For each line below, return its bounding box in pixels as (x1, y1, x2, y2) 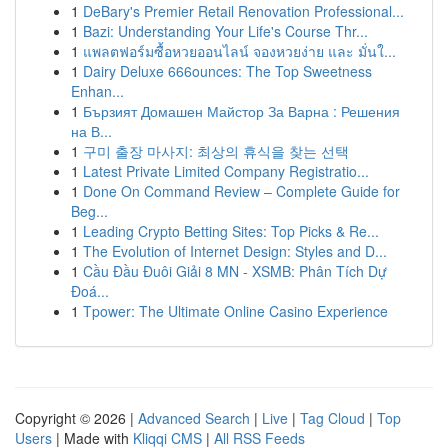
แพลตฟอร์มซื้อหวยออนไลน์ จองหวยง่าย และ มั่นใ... (83, 41, 396, 61)
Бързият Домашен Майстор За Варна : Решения (83, 101, 400, 121)
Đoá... (71, 281, 109, 301)
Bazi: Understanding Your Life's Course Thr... (83, 21, 368, 41)
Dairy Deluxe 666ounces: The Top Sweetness (83, 61, 372, 81)
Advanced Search (138, 408, 250, 428)
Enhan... (71, 81, 124, 101)
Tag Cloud (300, 408, 365, 428)
